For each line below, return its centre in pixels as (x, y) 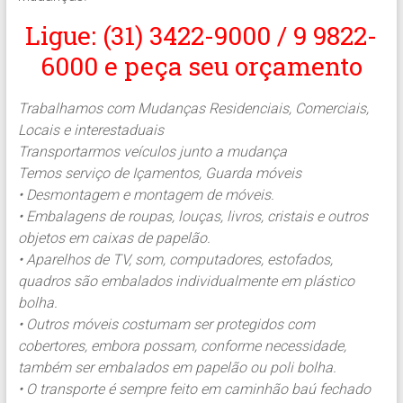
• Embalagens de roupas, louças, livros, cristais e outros (193, 217)
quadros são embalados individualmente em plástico (186, 282)
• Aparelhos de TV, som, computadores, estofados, (175, 260)
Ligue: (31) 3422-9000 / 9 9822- (201, 36)
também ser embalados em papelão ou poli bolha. (177, 368)
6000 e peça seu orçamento (201, 67)
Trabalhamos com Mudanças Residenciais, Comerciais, (193, 109)
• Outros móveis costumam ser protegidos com (166, 325)
